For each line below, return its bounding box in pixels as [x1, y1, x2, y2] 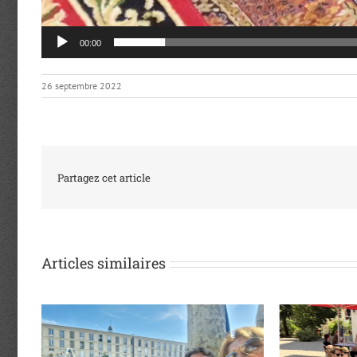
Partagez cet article [57, 170, 151, 185]
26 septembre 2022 [41, 80, 122, 92]
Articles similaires [41, 253, 166, 273]
